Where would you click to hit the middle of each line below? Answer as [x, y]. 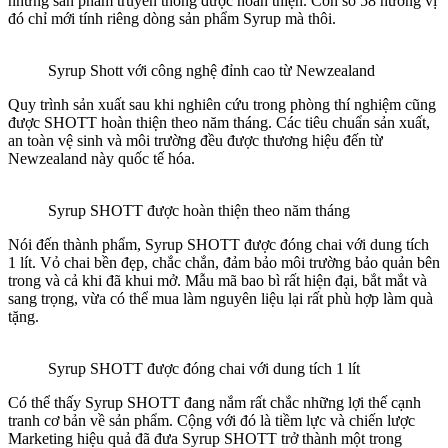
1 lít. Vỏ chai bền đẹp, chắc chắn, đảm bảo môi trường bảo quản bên [224, 262]
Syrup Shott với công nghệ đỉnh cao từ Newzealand [211, 70]
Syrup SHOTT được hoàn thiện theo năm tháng [199, 210]
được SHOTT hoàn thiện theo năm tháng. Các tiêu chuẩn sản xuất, [219, 122]
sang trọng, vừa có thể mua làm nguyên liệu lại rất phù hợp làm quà [220, 298]
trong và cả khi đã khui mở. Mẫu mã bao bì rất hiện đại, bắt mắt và [217, 280]
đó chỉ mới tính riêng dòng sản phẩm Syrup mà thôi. [172, 18]
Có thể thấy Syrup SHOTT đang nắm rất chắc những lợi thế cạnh [214, 402]
